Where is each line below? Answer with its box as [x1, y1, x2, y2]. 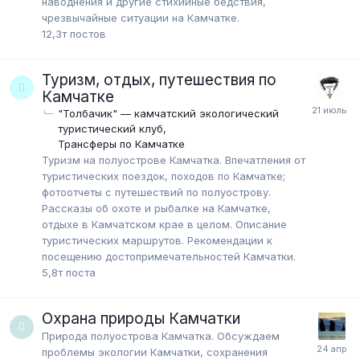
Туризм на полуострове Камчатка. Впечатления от [42, 153, 305, 167]
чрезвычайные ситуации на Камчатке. [42, 10, 239, 24]
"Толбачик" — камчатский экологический [58, 106, 279, 120]
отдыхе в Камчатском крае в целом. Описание [42, 218, 287, 231]
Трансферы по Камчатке [58, 137, 185, 151]
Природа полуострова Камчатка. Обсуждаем [42, 329, 280, 343]
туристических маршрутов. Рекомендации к [42, 234, 272, 247]
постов [70, 27, 106, 40]
